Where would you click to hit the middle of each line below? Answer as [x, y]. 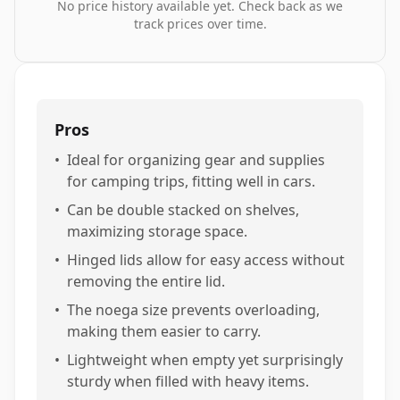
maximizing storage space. [157, 231]
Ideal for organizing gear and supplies [196, 160]
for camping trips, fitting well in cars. [191, 181]
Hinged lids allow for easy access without [206, 260]
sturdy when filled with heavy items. [188, 381]
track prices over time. [200, 24]
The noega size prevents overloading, [193, 310]
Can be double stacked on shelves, [183, 210]
